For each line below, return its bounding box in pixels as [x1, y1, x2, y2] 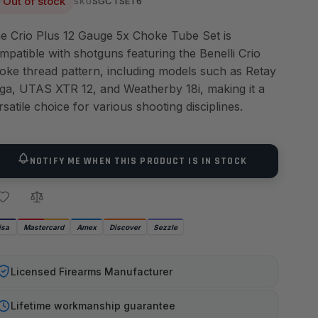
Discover [109, 223, 141, 231]
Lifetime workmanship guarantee [10, 300, 175, 312]
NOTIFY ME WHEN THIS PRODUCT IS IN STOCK [30, 154, 247, 168]
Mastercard [23, 223, 64, 231]
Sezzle [153, 223, 177, 231]
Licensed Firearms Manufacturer [10, 265, 172, 278]
